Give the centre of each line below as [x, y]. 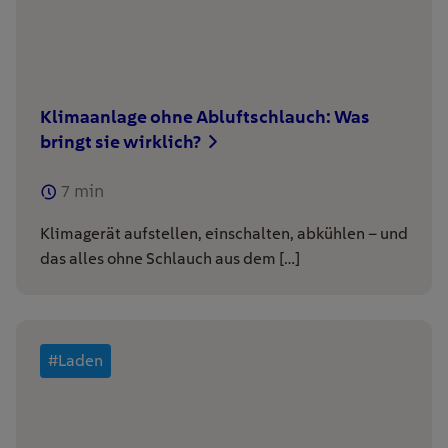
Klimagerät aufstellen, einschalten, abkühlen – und [224, 233]
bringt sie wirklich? [122, 141]
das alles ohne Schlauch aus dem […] [170, 258]
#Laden [75, 360]
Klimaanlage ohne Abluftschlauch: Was [205, 116]
